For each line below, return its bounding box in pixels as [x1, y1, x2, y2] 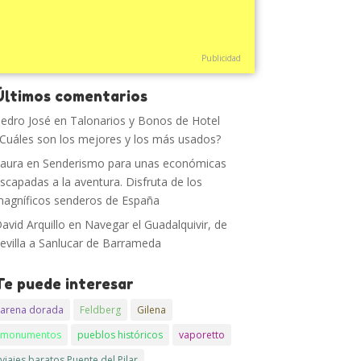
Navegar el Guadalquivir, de [85, 217, 228, 232]
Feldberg [80, 303, 122, 317]
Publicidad [201, 52, 241, 64]
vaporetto [179, 328, 226, 342]
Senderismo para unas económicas [43, 156, 227, 171]
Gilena [137, 303, 167, 317]
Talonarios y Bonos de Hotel [70, 113, 221, 128]
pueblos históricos [77, 328, 164, 342]
